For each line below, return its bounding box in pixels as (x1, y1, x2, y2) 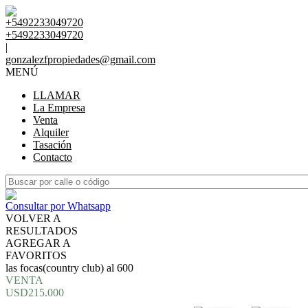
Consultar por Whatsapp (5, 200, 111, 212)
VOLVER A (5, 212, 61, 224)
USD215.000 (5, 287, 64, 298)
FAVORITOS (5, 250, 67, 261)
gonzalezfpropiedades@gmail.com (5, 54, 155, 65)
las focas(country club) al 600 (5, 262, 133, 274)
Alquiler (33, 126, 69, 138)
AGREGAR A (5, 237, 71, 249)
